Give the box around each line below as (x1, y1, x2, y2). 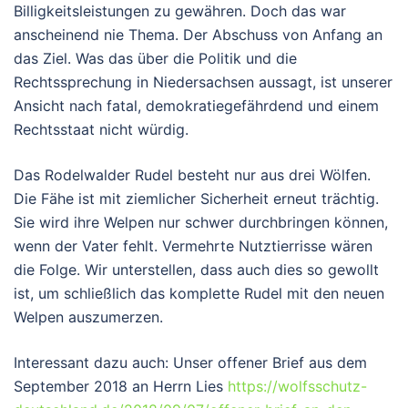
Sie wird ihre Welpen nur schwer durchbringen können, (14, 213, 388, 232)
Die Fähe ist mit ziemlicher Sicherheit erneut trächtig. (14, 189, 379, 209)
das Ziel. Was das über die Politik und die (14, 49, 297, 68)
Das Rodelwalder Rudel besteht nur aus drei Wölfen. (14, 166, 371, 185)
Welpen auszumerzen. (14, 308, 163, 327)
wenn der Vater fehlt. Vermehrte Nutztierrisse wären (14, 237, 372, 256)
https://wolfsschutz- (228, 377, 367, 396)
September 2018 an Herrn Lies (14, 377, 228, 396)
